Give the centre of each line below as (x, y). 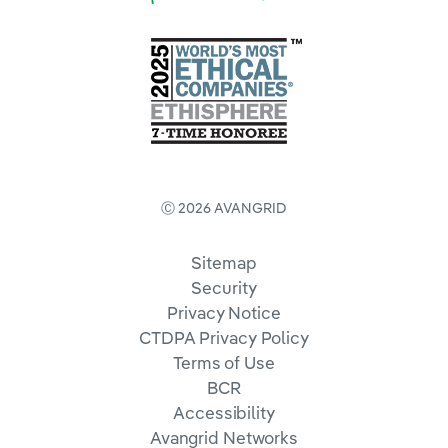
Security (224, 287)
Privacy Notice (224, 312)
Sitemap (224, 262)
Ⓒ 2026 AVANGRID (224, 207)
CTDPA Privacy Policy (224, 337)
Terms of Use (224, 362)
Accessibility (224, 412)
